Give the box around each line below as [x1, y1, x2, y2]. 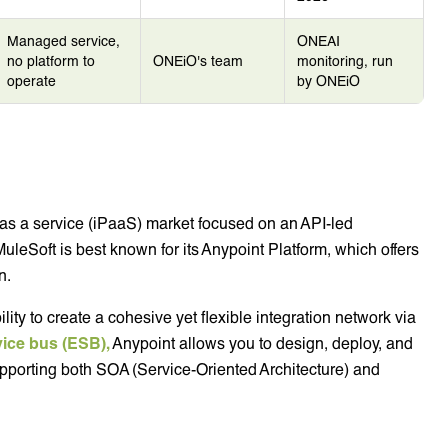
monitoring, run [297, 51, 393, 69]
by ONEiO [297, 71, 360, 89]
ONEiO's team [153, 51, 243, 69]
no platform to [7, 51, 95, 69]
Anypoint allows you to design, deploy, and [110, 332, 413, 352]
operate [7, 71, 56, 89]
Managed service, [7, 31, 120, 49]
